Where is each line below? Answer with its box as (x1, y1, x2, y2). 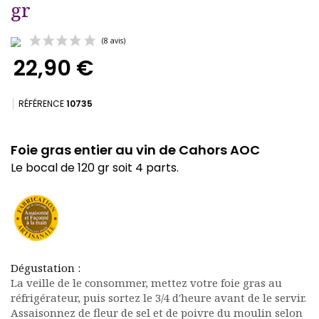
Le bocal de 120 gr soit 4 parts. (11, 159, 179, 177)
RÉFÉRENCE (19, 98, 64, 110)
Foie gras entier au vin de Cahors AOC (11, 141, 260, 159)
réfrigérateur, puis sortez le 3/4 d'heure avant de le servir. (11, 291, 306, 305)
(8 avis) (120, 154, 148, 167)
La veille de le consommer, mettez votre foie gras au (11, 276, 282, 291)
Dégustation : (11, 261, 80, 276)
